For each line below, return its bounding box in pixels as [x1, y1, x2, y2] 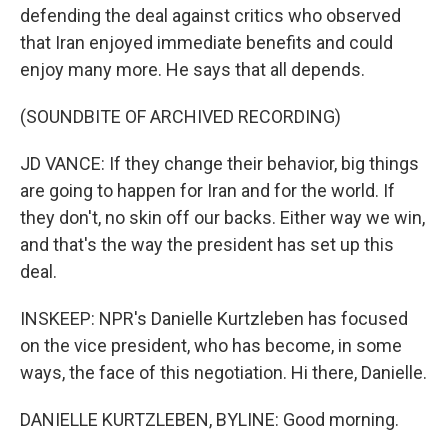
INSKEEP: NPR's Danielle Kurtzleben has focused [20, 308, 408, 330]
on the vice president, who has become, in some [20, 335, 402, 357]
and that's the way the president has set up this [20, 234, 394, 256]
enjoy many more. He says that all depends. [20, 59, 365, 81]
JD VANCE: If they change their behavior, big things [20, 153, 419, 175]
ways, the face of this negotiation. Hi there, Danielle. [20, 362, 427, 384]
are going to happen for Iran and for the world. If [20, 180, 395, 202]
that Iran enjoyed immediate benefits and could [20, 32, 393, 54]
